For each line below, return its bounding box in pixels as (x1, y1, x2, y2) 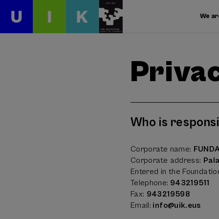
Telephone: (130, 178, 169, 187)
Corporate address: (130, 155, 203, 165)
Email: (130, 200, 152, 210)
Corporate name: (130, 144, 194, 153)
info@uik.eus (151, 200, 201, 210)
